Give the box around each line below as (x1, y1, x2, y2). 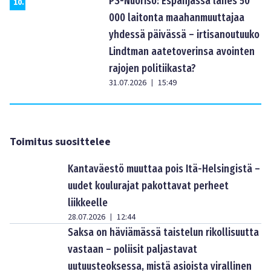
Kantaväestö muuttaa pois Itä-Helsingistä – (68, 162, 260, 176)
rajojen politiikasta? (109, 62, 196, 76)
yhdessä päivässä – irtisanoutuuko (109, 28, 260, 42)
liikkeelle (68, 196, 108, 210)
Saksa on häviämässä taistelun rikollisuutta (68, 226, 259, 240)
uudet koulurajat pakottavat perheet (68, 179, 229, 193)
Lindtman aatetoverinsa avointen (109, 45, 255, 59)
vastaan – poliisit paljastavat (68, 243, 197, 256)
